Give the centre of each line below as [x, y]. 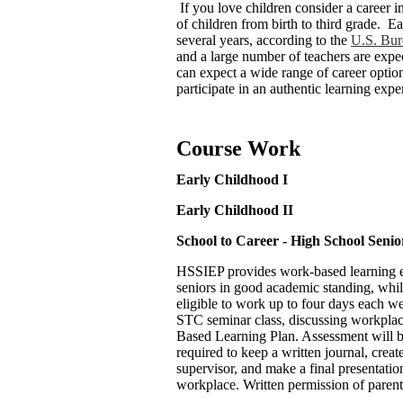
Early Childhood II [235, 210]
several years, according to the [264, 40]
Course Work [238, 149]
